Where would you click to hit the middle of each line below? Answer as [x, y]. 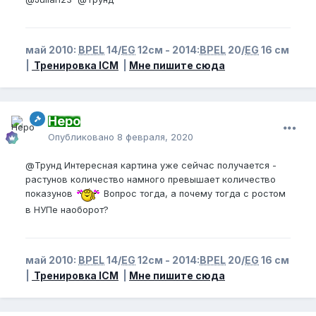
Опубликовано [83, 136]
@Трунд [43, 165]
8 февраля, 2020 [155, 136]
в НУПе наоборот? [67, 209]
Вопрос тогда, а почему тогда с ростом [193, 193]
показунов [50, 193]
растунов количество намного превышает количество [151, 179]
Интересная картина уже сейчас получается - [169, 165]
